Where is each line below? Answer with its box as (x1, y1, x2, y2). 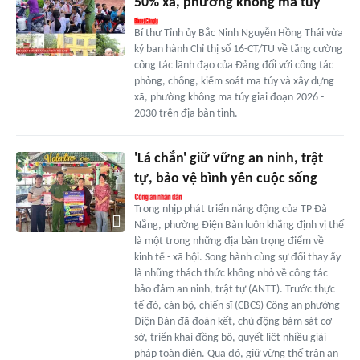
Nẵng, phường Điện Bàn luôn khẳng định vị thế (133, 219, 344, 231)
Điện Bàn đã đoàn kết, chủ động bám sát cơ (133, 315, 332, 328)
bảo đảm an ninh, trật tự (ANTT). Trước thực (133, 283, 335, 296)
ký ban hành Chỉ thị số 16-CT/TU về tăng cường (133, 43, 342, 55)
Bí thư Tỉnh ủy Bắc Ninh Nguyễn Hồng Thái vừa (133, 27, 343, 39)
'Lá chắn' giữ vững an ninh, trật (133, 150, 323, 166)
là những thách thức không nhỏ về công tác (133, 267, 328, 280)
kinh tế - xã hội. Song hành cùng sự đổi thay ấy (133, 251, 341, 264)
